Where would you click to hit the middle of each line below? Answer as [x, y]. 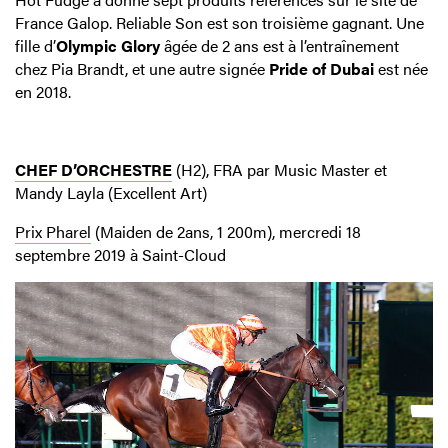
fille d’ [35, 46]
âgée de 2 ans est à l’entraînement [279, 46]
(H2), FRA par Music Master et [279, 170]
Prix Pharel [53, 232]
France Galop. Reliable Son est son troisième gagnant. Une [219, 23]
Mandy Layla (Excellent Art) [111, 193]
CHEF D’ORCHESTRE [93, 170]
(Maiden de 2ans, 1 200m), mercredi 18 [226, 232]
